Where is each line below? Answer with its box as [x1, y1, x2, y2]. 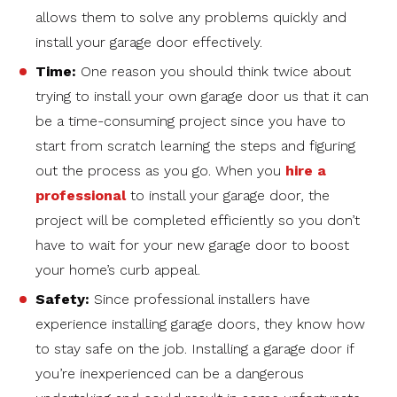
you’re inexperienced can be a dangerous [35, 365, 304, 383]
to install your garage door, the [126, 187, 330, 205]
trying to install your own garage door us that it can [35, 88, 369, 105]
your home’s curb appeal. [35, 261, 200, 279]
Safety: [35, 291, 94, 308]
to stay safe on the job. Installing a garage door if [35, 340, 354, 358]
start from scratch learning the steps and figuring [35, 137, 355, 155]
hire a [285, 162, 326, 180]
